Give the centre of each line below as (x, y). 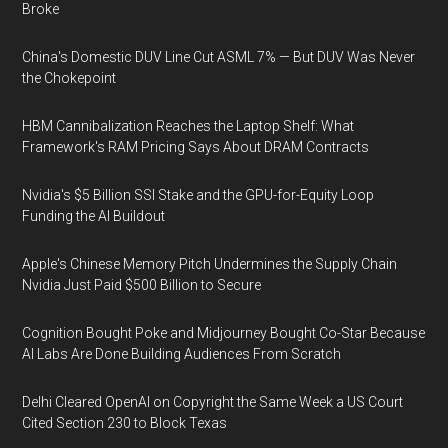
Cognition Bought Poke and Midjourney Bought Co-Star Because (224, 333)
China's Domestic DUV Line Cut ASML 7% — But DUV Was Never (219, 57)
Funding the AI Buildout (94, 216)
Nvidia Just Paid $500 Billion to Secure (142, 285)
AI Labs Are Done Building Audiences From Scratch (182, 354)
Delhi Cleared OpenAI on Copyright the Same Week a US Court (213, 402)
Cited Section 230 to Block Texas (125, 423)
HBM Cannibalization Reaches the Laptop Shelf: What (188, 126)
